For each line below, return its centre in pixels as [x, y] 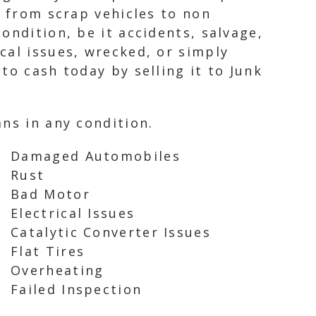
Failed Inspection [77, 289]
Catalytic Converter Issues [111, 232]
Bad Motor [50, 194]
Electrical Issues [73, 213]
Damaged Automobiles [96, 156]
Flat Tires [48, 251]
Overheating [57, 270]
